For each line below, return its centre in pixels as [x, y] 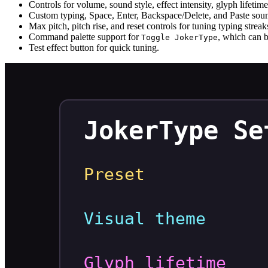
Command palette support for [85, 36]
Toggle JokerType [179, 37]
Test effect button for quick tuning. [94, 47]
